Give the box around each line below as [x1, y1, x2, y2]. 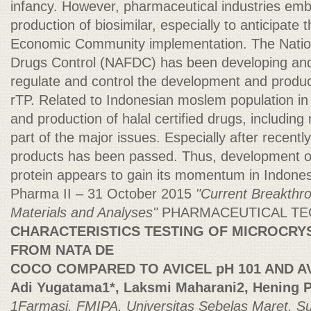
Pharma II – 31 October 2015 [10, 186, 196, 201]
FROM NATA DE [10, 242, 114, 258]
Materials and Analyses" [10, 205, 162, 220]
